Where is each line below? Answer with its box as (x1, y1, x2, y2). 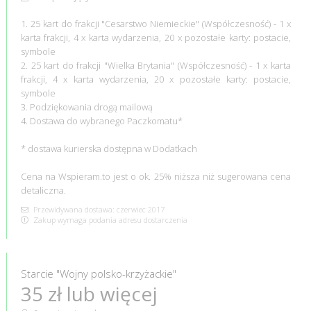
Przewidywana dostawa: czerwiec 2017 (31, 203, 165, 215)
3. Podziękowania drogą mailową (20, 100, 153, 113)
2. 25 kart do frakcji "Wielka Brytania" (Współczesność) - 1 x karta (20, 58, 292, 72)
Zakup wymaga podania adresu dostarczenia (31, 214, 187, 225)
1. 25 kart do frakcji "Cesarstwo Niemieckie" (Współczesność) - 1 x (20, 17, 292, 30)
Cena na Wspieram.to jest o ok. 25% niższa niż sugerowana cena (20, 169, 292, 183)
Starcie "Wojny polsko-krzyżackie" (20, 266, 176, 280)
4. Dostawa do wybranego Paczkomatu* (20, 114, 183, 127)
